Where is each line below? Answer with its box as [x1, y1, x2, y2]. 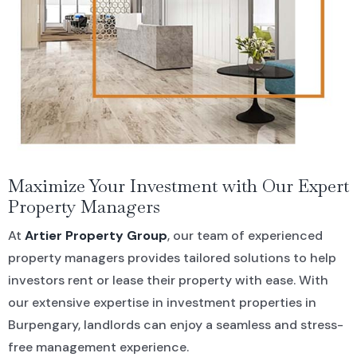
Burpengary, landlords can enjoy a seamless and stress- [7, 316, 343, 334]
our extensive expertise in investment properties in [7, 294, 316, 312]
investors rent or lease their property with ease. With [7, 272, 328, 289]
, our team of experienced [167, 227, 323, 245]
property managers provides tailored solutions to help [7, 249, 336, 267]
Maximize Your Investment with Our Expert [7, 175, 349, 198]
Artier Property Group [24, 227, 167, 245]
